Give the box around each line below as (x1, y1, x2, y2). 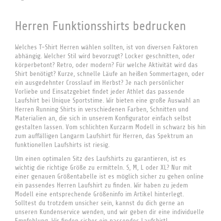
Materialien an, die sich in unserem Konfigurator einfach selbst (15, 114, 191, 122)
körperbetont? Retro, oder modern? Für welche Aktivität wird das (15, 61, 198, 69)
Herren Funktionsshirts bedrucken (15, 19, 186, 33)
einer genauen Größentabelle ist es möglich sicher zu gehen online (15, 173, 204, 180)
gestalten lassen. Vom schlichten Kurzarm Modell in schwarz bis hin (15, 123, 206, 131)
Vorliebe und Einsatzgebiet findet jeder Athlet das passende (15, 88, 184, 95)
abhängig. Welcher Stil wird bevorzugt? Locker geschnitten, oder (15, 52, 195, 60)
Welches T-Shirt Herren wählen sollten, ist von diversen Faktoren (15, 43, 198, 51)
